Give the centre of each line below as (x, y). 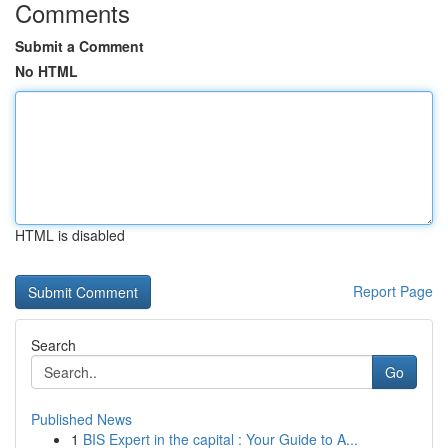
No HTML (46, 71)
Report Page (393, 291)
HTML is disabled (70, 235)
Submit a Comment (79, 46)
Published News (81, 419)
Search (53, 345)
